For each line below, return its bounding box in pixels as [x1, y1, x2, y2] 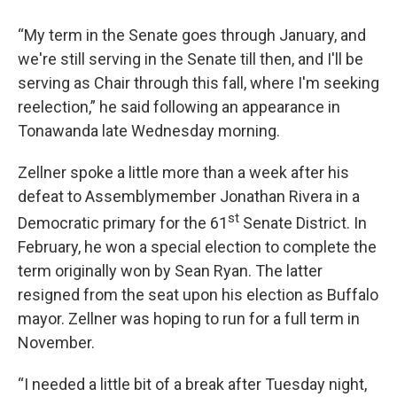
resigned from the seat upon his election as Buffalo [18, 285, 378, 304]
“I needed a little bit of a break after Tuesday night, [18, 375, 367, 393]
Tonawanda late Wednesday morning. [18, 121, 280, 140]
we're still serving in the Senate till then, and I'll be [18, 50, 363, 68]
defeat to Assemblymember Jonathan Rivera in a [18, 187, 360, 206]
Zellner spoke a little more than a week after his [18, 163, 349, 182]
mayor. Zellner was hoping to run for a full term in [18, 309, 360, 328]
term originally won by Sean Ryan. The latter [18, 261, 323, 280]
